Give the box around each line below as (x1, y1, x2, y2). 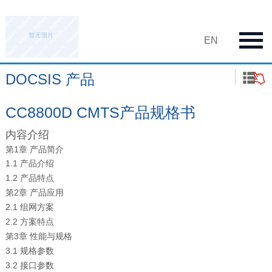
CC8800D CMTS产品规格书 (5, 104, 195, 121)
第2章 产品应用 (5, 187, 64, 197)
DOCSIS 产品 (5, 70, 95, 87)
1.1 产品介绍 (5, 158, 54, 168)
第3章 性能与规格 (5, 231, 72, 241)
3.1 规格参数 (5, 245, 54, 256)
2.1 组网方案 (5, 202, 54, 212)
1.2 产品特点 (5, 172, 54, 183)
